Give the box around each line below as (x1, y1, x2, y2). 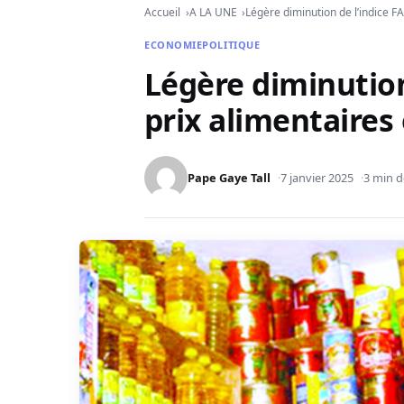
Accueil (144, 4, 180, 20)
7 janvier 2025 (280, 170, 353, 187)
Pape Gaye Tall (188, 170, 271, 187)
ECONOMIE (144, 38, 203, 52)
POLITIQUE (202, 38, 261, 52)
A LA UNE (188, 4, 237, 20)
